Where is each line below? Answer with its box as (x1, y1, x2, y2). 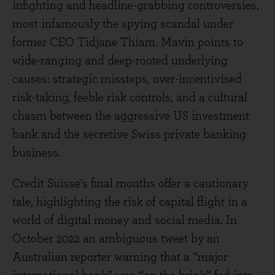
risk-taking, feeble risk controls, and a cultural (12, 91, 247, 104)
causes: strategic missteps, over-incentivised (12, 73, 242, 85)
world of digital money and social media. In (12, 214, 237, 227)
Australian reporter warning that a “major (12, 251, 228, 263)
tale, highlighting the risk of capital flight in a (12, 196, 247, 208)
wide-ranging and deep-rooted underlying (12, 55, 228, 67)
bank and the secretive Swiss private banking (12, 128, 246, 141)
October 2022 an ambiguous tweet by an (12, 233, 220, 245)
